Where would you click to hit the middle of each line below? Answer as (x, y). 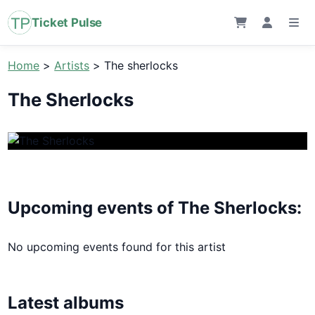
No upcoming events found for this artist (117, 246)
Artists (72, 65)
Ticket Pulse (67, 22)
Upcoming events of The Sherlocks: (155, 207)
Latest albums (66, 302)
